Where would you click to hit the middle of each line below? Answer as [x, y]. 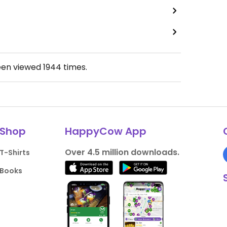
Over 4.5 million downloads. [122, 153]
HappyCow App [105, 131]
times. [74, 67]
